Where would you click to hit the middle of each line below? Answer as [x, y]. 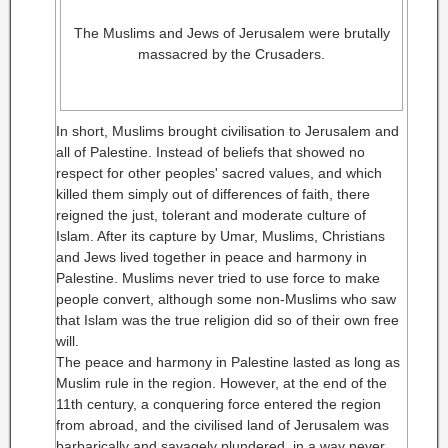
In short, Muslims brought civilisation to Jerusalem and [227, 131]
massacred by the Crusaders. [231, 54]
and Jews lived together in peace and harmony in [211, 257]
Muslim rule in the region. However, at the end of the [221, 383]
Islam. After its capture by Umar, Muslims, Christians [220, 236]
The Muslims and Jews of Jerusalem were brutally [231, 33]
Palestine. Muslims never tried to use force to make [218, 278]
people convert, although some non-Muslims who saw [226, 299]
